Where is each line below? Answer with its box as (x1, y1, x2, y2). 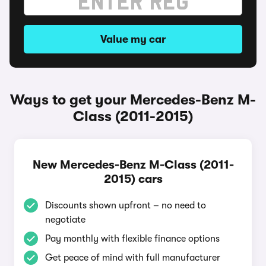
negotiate (45, 214, 85, 225)
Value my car (100, 33, 166, 45)
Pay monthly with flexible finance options (45, 233, 220, 244)
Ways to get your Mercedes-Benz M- (10, 91, 256, 108)
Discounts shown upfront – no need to (45, 200, 206, 211)
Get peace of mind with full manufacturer (45, 252, 220, 263)
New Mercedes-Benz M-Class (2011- (32, 158, 234, 172)
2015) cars (103, 172, 163, 186)
